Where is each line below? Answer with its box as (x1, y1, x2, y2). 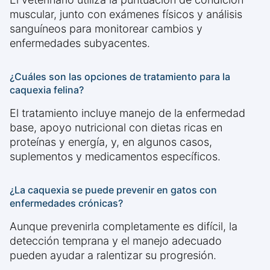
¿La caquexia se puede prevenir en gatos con (10, 184, 217, 196)
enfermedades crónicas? (10, 197, 123, 210)
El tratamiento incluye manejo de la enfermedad (10, 107, 245, 120)
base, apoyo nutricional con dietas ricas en (10, 121, 222, 134)
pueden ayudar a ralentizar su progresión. (10, 249, 216, 262)
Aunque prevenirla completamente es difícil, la (10, 220, 237, 233)
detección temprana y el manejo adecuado (10, 234, 222, 248)
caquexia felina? (10, 84, 84, 96)
